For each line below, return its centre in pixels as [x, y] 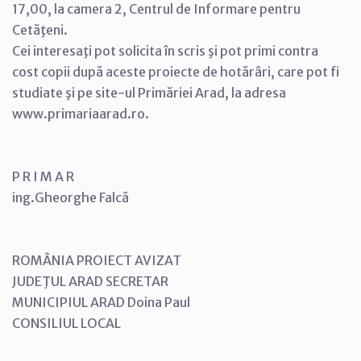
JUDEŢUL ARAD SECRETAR [90, 281]
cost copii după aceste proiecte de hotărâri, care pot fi [176, 72]
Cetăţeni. [40, 30]
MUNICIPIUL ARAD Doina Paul [101, 302]
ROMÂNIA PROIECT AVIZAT [97, 260]
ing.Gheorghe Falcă [71, 197]
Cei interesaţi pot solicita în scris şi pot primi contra [165, 51]
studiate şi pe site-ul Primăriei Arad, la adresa [149, 93]
